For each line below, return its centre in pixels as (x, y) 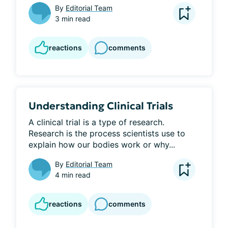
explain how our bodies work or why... (102, 144)
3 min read (73, 18)
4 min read (73, 175)
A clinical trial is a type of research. (96, 122)
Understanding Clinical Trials (101, 106)
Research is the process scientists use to (107, 133)
